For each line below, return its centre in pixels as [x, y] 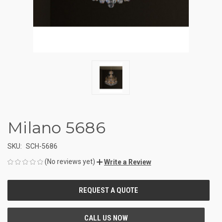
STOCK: [18, 196]
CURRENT [22, 186]
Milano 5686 [56, 127]
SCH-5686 [41, 146]
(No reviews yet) [70, 161]
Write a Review [128, 162]
